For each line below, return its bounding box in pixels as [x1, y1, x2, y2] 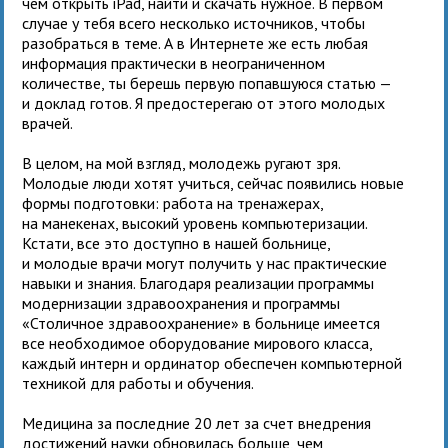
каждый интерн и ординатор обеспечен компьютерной [22, 352, 403, 373]
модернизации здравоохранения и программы [22, 292, 341, 313]
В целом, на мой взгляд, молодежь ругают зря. [22, 152, 341, 173]
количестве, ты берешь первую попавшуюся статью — [22, 72, 392, 93]
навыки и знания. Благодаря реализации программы [22, 272, 375, 293]
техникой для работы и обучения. [22, 372, 255, 393]
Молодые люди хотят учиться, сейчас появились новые [22, 172, 405, 193]
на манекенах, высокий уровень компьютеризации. [22, 212, 368, 233]
